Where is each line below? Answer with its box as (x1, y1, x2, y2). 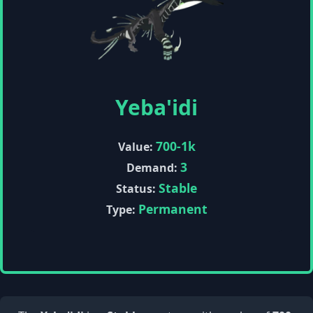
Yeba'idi (115, 93, 198, 122)
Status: (116, 181, 156, 196)
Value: (117, 139, 153, 154)
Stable (159, 180, 197, 196)
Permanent (138, 201, 208, 217)
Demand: (126, 160, 177, 175)
